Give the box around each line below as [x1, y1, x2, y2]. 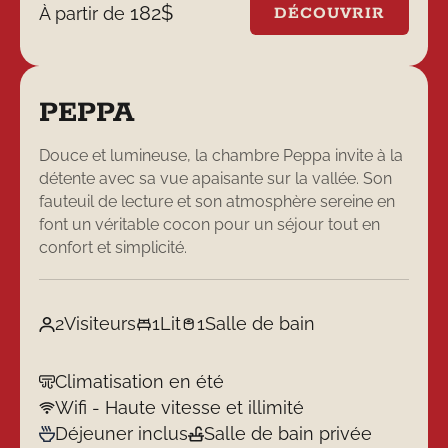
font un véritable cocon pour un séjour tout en [39, 215, 381, 235]
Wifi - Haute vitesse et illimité [55, 396, 305, 418]
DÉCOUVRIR [274, 3, 386, 24]
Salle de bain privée [203, 422, 372, 444]
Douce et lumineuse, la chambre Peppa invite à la [39, 146, 404, 166]
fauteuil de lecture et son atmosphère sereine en [39, 192, 396, 212]
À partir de [39, 2, 131, 24]
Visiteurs [64, 313, 137, 335]
